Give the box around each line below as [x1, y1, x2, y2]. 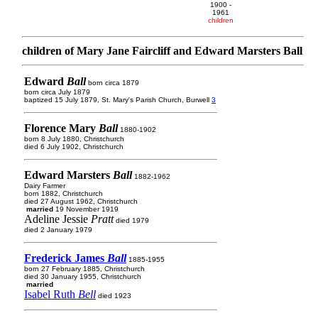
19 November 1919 [53, 205, 119, 213]
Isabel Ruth [24, 288, 78, 300]
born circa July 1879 [24, 88, 90, 96]
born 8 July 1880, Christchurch [24, 135, 124, 143]
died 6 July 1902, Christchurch [24, 143, 124, 150]
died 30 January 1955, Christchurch [24, 273, 141, 280]
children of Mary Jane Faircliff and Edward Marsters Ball [22, 45, 302, 57]
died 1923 [96, 292, 131, 300]
